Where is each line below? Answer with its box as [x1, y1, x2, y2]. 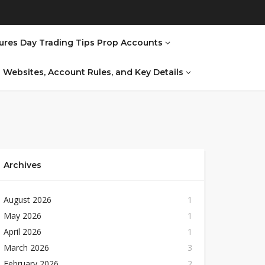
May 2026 [3, 210, 41, 222]
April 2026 [3, 226, 41, 238]
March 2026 [3, 242, 49, 254]
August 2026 [3, 194, 51, 206]
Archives [3, 160, 41, 171]
